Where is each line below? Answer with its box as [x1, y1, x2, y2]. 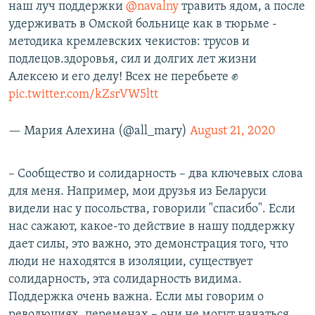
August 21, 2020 [190, 124, 276, 138]
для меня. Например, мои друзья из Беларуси [8, 185, 266, 198]
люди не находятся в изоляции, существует [8, 255, 252, 269]
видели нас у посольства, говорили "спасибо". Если [8, 202, 295, 216]
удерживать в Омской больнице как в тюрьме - [8, 18, 277, 31]
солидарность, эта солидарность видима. [8, 273, 242, 286]
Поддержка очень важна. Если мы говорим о [8, 290, 264, 304]
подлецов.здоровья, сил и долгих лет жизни [8, 53, 257, 66]
